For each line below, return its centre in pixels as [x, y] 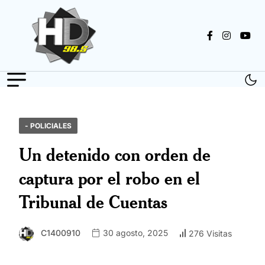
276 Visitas [210, 233]
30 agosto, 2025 [134, 233]
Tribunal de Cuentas [93, 202]
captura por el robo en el [109, 178]
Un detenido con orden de [115, 155]
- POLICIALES [48, 126]
